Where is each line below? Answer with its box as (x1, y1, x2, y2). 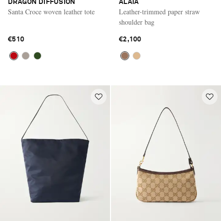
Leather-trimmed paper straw (119, 6, 200, 16)
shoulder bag (119, 17, 154, 27)
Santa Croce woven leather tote (8, 6, 95, 16)
